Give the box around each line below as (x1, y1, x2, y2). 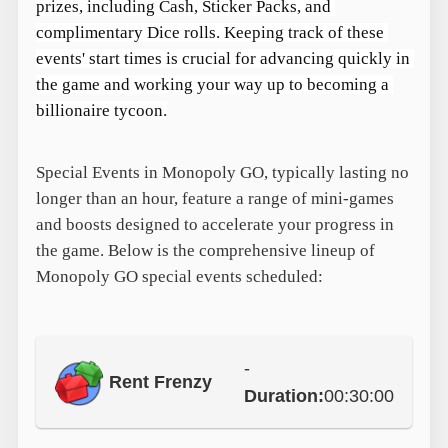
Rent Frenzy (108, 371, 212, 392)
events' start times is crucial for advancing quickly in (35, 48, 410, 68)
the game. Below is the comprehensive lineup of (35, 240, 375, 260)
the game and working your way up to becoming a (35, 74, 389, 94)
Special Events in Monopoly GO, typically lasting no (35, 162, 409, 182)
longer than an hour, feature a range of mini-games (35, 188, 394, 208)
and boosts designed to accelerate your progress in (35, 214, 394, 234)
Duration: (244, 385, 325, 406)
